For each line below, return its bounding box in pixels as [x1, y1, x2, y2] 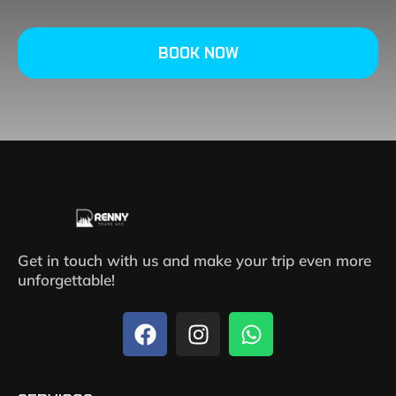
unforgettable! [18, 270, 115, 289]
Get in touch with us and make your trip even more [18, 251, 371, 270]
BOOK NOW [157, 43, 239, 63]
